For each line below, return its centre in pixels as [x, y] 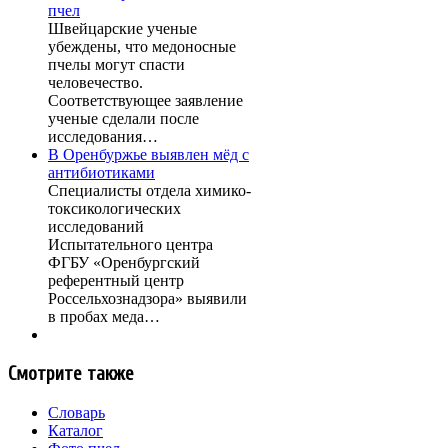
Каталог [75, 430]
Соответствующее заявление [145, 101]
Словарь [76, 412]
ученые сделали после [123, 119]
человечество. [95, 83]
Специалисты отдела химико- [149, 191]
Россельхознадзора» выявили [147, 299]
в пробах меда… [104, 317]
